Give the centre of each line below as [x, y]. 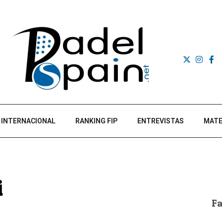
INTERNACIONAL [28, 121]
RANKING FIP [96, 121]
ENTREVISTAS [161, 121]
